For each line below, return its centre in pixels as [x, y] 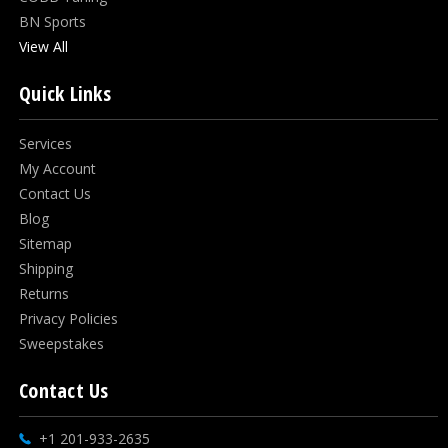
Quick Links [65, 93]
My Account [57, 168]
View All [43, 46]
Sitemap [45, 243]
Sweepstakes [61, 343]
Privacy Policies [68, 318]
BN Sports [52, 21]
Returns [44, 293]
